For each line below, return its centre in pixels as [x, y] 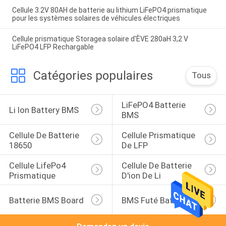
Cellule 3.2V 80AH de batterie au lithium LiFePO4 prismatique [109, 10]
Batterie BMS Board [46, 201]
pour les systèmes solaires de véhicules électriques [96, 18]
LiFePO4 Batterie [154, 105]
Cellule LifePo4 [38, 165]
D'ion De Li [141, 175]
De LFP [134, 145]
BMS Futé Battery [155, 201]
